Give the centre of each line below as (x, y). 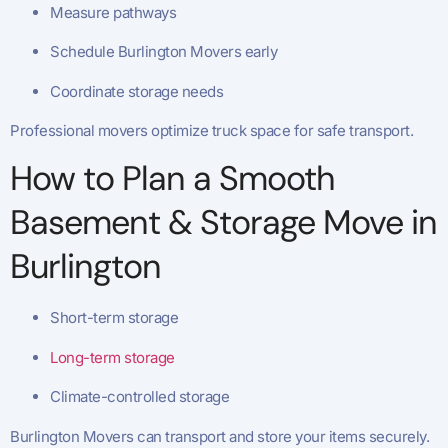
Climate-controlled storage (139, 397)
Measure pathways (113, 12)
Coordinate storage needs (136, 91)
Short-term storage (114, 318)
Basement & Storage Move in (223, 223)
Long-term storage (112, 357)
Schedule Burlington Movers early (163, 52)
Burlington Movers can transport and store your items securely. (219, 436)
